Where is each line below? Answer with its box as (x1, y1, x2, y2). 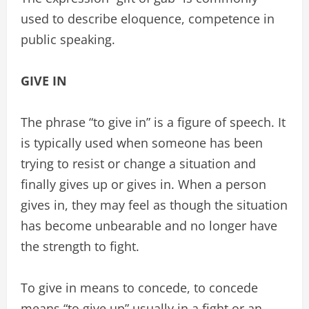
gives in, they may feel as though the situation (21, 197, 288, 213)
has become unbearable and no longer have (21, 217, 277, 234)
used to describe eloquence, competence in (21, 10, 275, 27)
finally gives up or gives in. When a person (21, 176, 266, 192)
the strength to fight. (21, 238, 139, 255)
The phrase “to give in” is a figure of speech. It (21, 114, 286, 130)
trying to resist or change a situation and (21, 155, 256, 172)
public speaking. (21, 31, 115, 48)
